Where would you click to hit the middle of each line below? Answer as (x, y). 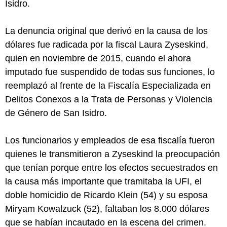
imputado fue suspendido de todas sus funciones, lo (110, 72)
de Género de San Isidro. (56, 113)
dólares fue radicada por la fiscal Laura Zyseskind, (107, 45)
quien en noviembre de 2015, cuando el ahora (98, 59)
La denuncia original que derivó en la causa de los (106, 31)
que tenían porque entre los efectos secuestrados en (111, 168)
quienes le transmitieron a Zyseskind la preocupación (112, 154)
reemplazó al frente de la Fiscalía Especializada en (108, 86)
